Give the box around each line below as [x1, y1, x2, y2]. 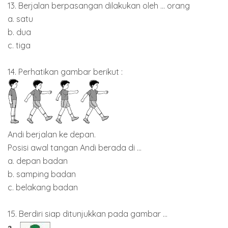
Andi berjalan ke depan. [8, 129, 96, 140]
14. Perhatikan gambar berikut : [8, 67, 123, 77]
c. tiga [8, 40, 31, 51]
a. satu [8, 14, 33, 24]
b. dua [8, 27, 31, 38]
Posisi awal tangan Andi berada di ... [8, 142, 141, 153]
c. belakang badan [8, 182, 78, 193]
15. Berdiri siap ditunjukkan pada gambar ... [8, 209, 167, 219]
